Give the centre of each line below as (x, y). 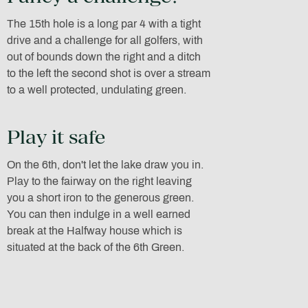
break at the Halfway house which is (94, 231)
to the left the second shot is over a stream (108, 74)
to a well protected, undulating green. (96, 90)
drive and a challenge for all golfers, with (104, 41)
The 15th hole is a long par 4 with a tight (103, 24)
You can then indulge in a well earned (98, 214)
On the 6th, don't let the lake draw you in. (105, 165)
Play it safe (56, 137)
